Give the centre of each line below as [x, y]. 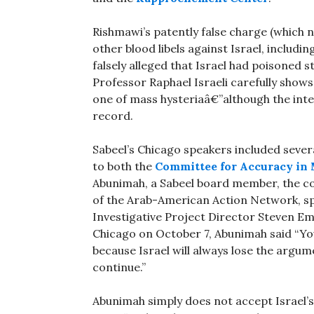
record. [113, 116]
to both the [124, 166]
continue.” [119, 267]
